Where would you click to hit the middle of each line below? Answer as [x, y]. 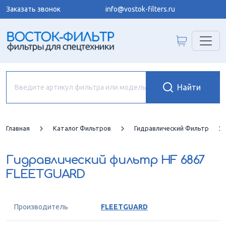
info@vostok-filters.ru [140, 9]
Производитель [41, 207]
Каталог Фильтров [82, 128]
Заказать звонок [33, 9]
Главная [18, 128]
